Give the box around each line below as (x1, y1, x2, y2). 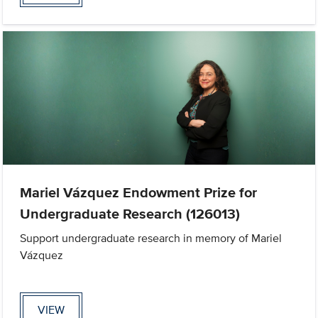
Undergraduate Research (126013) (20, 202, 241, 224)
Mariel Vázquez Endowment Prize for (20, 181, 258, 203)
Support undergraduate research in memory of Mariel (20, 229, 283, 246)
